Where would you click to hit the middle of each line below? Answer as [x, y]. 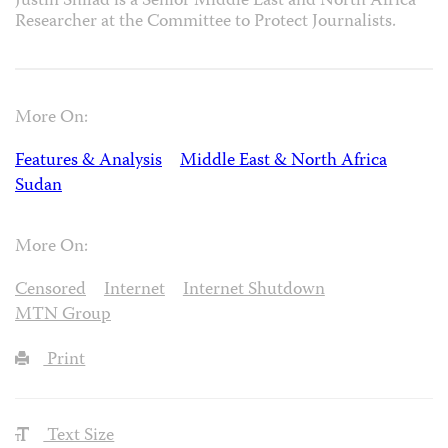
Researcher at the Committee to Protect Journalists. [205, 22]
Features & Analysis [88, 162]
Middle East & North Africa [283, 162]
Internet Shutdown [253, 290]
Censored [50, 290]
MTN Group [63, 315]
